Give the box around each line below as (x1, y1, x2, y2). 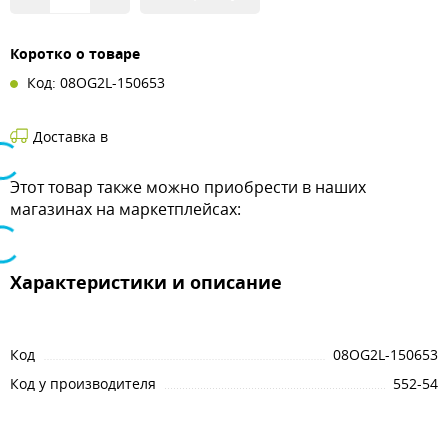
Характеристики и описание (10, 270, 282, 295)
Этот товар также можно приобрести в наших (10, 176, 366, 198)
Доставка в (33, 127, 108, 146)
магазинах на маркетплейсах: (10, 198, 241, 220)
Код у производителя (10, 374, 156, 393)
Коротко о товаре (10, 44, 140, 63)
